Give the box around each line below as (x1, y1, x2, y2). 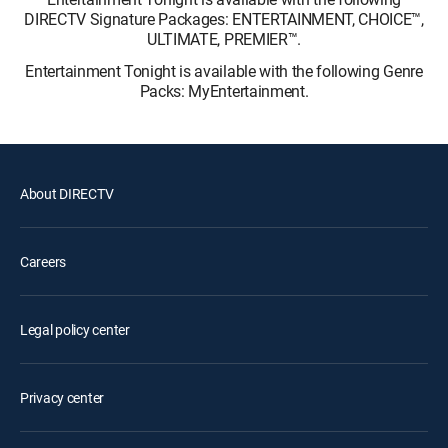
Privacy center (20, 388, 105, 407)
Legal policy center (20, 320, 130, 339)
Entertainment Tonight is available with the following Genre (25, 60, 423, 82)
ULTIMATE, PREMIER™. (147, 28, 301, 50)
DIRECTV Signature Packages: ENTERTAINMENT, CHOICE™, (24, 8, 424, 30)
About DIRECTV (20, 184, 114, 203)
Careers (20, 252, 67, 271)
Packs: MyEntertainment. (139, 80, 309, 102)
